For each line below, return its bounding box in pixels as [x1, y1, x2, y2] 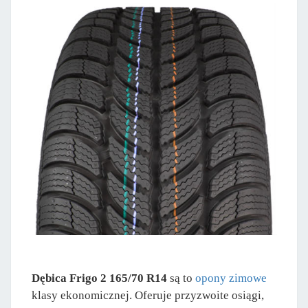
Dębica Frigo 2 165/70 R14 [32, 271, 167, 285]
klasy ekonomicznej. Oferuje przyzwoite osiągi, [32, 288, 264, 302]
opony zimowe [195, 271, 267, 285]
